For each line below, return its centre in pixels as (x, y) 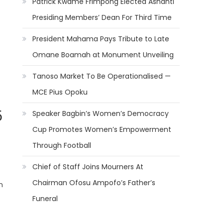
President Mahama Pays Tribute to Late (101, 39)
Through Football (62, 145)
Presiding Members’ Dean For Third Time (102, 17)
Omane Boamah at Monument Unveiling (103, 55)
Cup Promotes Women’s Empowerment (102, 129)
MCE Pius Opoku (60, 92)
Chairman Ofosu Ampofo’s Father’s (94, 183)
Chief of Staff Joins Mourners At (88, 167)
